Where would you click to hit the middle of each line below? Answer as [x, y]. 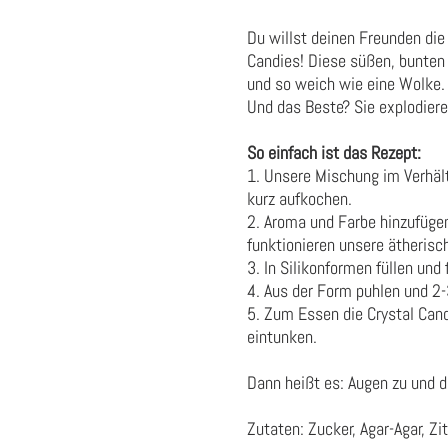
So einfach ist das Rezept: [334, 153]
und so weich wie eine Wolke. [346, 84]
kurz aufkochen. [299, 199]
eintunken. [282, 337]
